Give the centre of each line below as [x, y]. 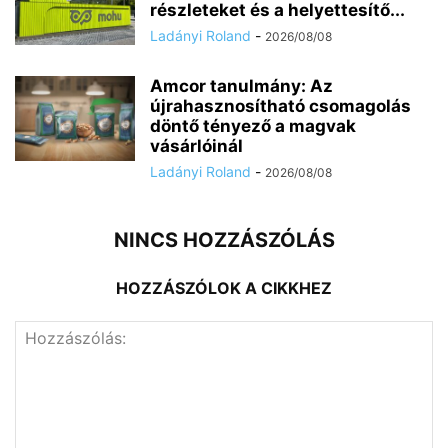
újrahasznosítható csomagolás [280, 106]
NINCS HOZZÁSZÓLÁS [224, 240]
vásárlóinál [196, 146]
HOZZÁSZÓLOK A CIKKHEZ [224, 288]
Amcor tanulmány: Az [241, 86]
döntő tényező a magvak [253, 126]
